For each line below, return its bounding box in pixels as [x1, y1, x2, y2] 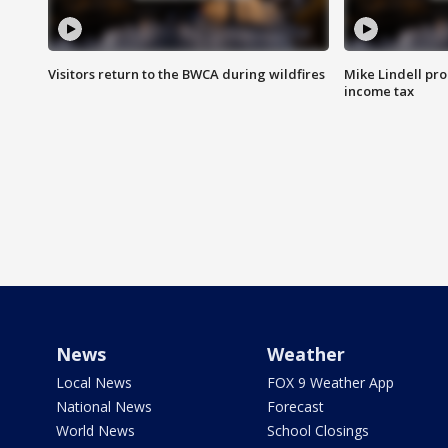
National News [56, 397, 152, 417]
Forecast [266, 397, 324, 417]
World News [56, 421, 135, 441]
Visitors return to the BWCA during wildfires [48, 65, 325, 84]
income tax [343, 82, 414, 101]
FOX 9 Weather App [266, 373, 394, 393]
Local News [56, 373, 132, 393]
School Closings [266, 421, 369, 441]
